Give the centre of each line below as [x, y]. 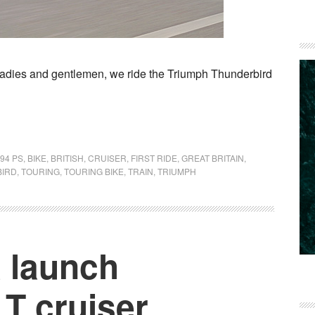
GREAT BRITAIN [213, 158]
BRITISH [67, 158]
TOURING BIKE [94, 172]
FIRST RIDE [154, 158]
